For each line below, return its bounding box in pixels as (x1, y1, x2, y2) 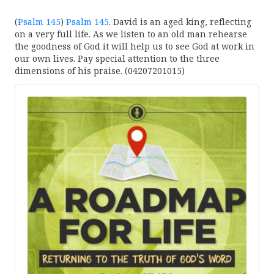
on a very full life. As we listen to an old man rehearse (15, 29, 247, 40)
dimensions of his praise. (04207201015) (15, 65, 185, 76)
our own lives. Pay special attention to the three (15, 53, 220, 64)
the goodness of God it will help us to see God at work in (15, 41, 254, 52)
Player (15, 95, 42, 107)
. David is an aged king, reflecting (109, 17, 251, 28)
